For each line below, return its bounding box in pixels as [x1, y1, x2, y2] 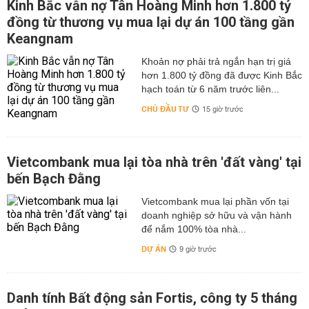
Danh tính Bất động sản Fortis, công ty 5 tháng [7, 290, 297, 306]
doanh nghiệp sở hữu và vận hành [141, 210, 292, 221]
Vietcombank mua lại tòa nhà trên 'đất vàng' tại [7, 154, 301, 170]
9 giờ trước [179, 243, 217, 257]
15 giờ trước [201, 103, 243, 117]
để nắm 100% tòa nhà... [141, 223, 246, 235]
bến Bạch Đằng [7, 170, 101, 187]
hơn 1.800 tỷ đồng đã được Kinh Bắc [141, 70, 302, 81]
